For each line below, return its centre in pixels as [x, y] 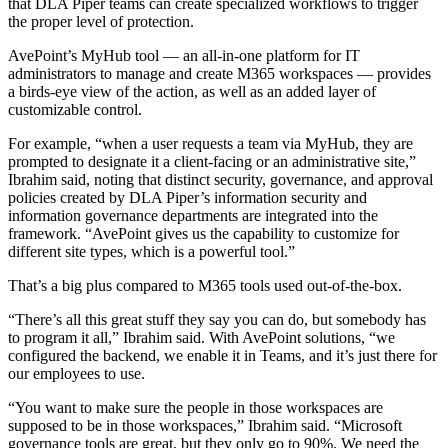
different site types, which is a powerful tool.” [151, 251]
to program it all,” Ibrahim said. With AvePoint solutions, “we [201, 337]
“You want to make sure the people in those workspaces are [195, 407]
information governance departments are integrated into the [193, 215]
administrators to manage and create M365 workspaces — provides [219, 73]
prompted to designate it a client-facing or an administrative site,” [212, 161]
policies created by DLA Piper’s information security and [187, 197]
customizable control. [75, 109]
